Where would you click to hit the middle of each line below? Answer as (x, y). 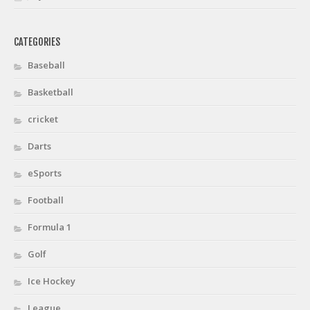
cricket (43, 119)
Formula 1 (49, 227)
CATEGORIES (37, 42)
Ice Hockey (52, 281)
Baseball (46, 65)
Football (46, 200)
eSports (45, 173)
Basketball (51, 92)
